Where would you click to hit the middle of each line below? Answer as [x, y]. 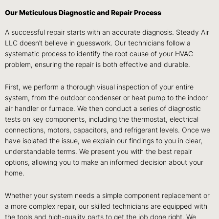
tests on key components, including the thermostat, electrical [102, 120]
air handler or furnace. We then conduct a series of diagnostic [103, 109]
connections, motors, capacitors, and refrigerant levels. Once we [108, 130]
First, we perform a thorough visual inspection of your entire [99, 87]
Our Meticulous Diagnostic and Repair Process [83, 13]
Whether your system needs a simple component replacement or [107, 195]
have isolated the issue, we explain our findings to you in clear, [104, 141]
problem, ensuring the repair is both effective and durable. [98, 65]
